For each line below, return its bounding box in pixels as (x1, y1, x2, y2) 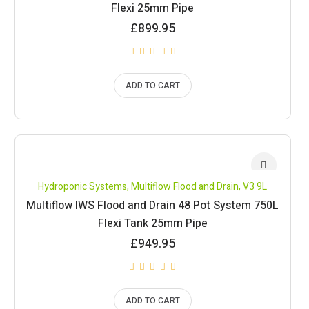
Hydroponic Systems (38, 179, 128, 194)
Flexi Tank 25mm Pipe (97, 215, 208, 232)
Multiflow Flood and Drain (131, 179, 239, 194)
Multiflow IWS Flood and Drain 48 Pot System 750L (26, 197, 279, 214)
